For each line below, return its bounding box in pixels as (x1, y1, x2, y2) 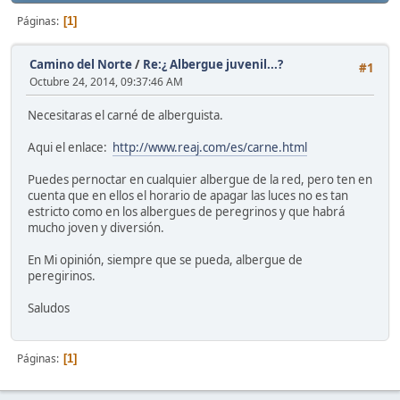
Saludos (28, 300, 70, 317)
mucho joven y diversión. (28, 220, 164, 237)
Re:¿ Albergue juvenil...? (143, 56, 283, 72)
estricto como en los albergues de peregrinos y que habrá (28, 204, 345, 221)
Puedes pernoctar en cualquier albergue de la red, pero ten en (28, 171, 372, 188)
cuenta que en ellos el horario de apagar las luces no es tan (28, 187, 348, 204)
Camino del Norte (29, 56, 132, 72)
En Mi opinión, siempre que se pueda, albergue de (28, 252, 303, 269)
